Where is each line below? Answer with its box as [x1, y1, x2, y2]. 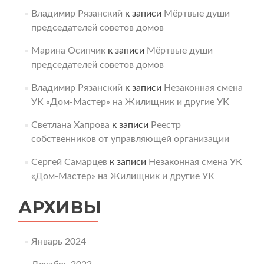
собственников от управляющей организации [31, 134, 229, 144]
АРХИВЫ [18, 197, 101, 217]
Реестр [150, 120, 181, 130]
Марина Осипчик [31, 46, 105, 55]
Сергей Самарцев [31, 157, 107, 167]
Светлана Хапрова [31, 120, 110, 130]
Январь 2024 [31, 237, 86, 246]
